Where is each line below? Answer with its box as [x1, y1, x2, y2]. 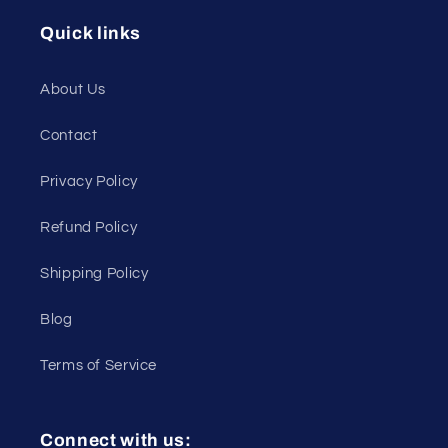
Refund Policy [40, 219, 138, 235]
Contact [40, 127, 98, 143]
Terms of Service [40, 357, 158, 373]
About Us [40, 81, 107, 97]
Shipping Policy [40, 265, 149, 281]
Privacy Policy [40, 173, 138, 189]
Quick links [40, 24, 141, 44]
